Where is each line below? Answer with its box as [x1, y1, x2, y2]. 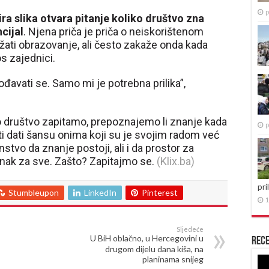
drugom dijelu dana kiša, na [105, 244, 204, 254]
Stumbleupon [8, 187, 59, 198]
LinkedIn [84, 187, 116, 198]
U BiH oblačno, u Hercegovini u [90, 233, 204, 243]
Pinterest [142, 187, 178, 198]
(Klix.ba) [154, 155, 195, 168]
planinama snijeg [142, 254, 204, 264]
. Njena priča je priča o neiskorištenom [23, 25, 204, 38]
